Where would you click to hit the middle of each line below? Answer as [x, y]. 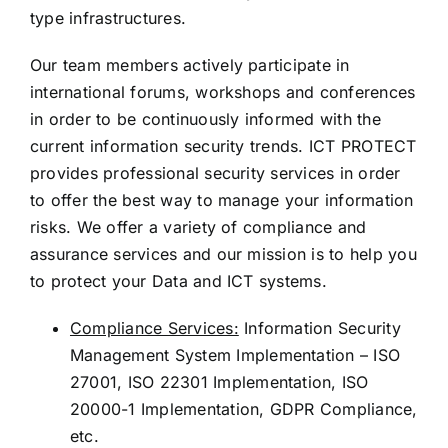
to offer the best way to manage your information [221, 200]
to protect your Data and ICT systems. [178, 281]
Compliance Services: [154, 328]
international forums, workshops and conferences [222, 92]
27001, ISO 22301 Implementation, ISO [219, 382]
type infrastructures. [108, 18]
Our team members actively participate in [189, 65]
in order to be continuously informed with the [205, 119]
